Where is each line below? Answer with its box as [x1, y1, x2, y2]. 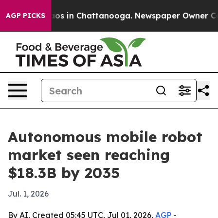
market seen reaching [8, 145, 170, 164]
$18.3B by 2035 [8, 163, 120, 182]
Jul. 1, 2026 [8, 189, 49, 199]
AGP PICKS [6, 11, 45, 20]
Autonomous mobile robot [8, 127, 202, 146]
